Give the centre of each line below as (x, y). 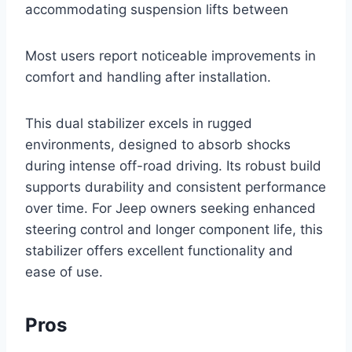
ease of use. (64, 271)
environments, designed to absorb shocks (158, 144)
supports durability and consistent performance (176, 187)
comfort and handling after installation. (148, 77)
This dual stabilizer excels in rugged (139, 123)
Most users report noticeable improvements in (170, 55)
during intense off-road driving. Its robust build (173, 165)
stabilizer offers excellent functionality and (159, 250)
